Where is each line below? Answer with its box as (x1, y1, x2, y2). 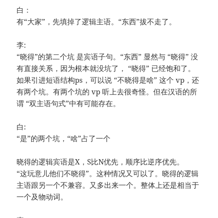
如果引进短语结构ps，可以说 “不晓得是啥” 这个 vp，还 (17, 75, 200, 85)
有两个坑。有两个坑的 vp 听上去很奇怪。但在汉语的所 (17, 87, 198, 97)
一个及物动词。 (17, 192, 68, 202)
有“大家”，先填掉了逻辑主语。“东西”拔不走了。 (17, 17, 177, 27)
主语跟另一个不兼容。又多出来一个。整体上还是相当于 (17, 180, 200, 190)
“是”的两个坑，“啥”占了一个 (17, 133, 111, 144)
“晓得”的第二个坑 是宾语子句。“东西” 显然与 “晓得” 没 (17, 52, 199, 62)
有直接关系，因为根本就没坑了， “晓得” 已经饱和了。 (17, 63, 196, 73)
